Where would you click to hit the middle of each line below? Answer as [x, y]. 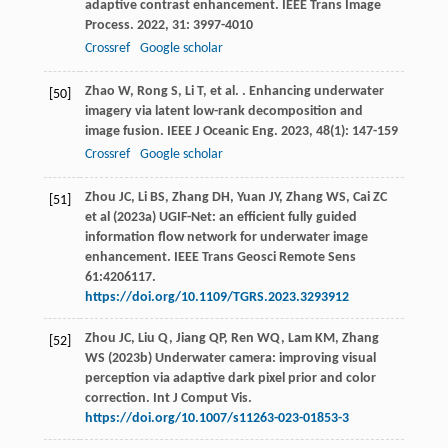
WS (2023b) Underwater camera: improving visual [230, 359]
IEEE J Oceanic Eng [220, 132]
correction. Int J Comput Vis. [168, 399]
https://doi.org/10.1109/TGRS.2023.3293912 [216, 298]
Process [107, 26]
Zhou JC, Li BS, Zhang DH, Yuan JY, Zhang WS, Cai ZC [235, 198]
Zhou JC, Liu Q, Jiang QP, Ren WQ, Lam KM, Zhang [231, 339]
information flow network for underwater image [226, 238]
